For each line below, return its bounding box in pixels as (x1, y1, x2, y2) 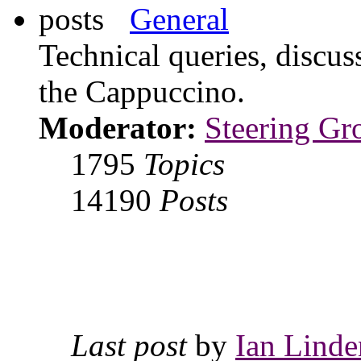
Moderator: (39, 110, 197, 146)
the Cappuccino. (39, 74, 245, 110)
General (130, 2, 229, 37)
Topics (143, 147, 225, 182)
